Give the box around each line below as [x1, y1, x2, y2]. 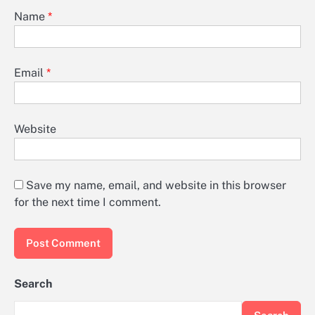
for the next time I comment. [14, 195, 161, 209]
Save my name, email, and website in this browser [26, 179, 286, 192]
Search [14, 277, 52, 291]
